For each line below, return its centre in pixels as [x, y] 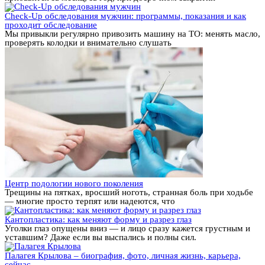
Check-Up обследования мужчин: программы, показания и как [125, 16]
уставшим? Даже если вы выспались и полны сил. [101, 237]
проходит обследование [51, 25]
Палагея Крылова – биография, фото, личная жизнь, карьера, [123, 256]
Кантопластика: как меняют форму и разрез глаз [98, 220]
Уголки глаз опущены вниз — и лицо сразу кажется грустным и [127, 229]
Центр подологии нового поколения [74, 184]
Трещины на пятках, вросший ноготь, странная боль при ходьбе [129, 193]
